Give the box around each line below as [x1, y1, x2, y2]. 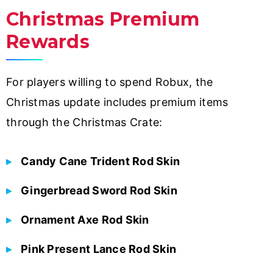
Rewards [6, 30, 90, 53]
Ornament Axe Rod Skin [21, 213, 149, 226]
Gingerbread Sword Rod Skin [21, 183, 178, 197]
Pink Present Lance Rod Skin [21, 242, 177, 255]
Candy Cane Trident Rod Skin [21, 154, 180, 168]
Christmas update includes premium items [6, 95, 229, 108]
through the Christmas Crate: [6, 115, 163, 129]
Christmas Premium [6, 7, 200, 30]
